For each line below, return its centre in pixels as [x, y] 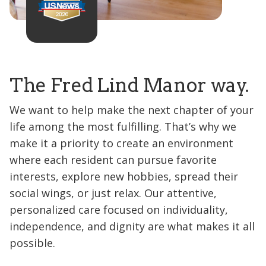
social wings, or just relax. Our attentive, [113, 193]
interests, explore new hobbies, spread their [124, 177]
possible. [32, 243]
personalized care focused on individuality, [119, 210]
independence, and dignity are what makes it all [132, 227]
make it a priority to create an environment [121, 143]
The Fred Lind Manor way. [129, 85]
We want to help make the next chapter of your [132, 110]
